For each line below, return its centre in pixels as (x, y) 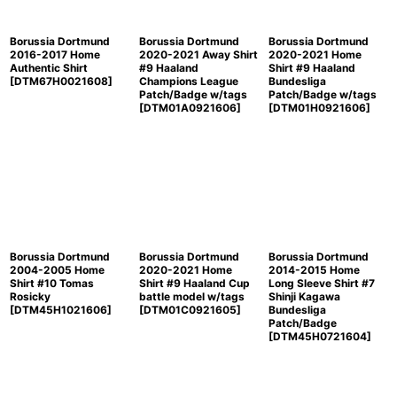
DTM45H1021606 (61, 310)
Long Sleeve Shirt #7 (321, 283)
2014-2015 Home (314, 270)
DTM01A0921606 (190, 108)
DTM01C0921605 (190, 310)
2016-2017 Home (55, 54)
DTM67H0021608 (61, 81)
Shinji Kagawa (304, 296)
